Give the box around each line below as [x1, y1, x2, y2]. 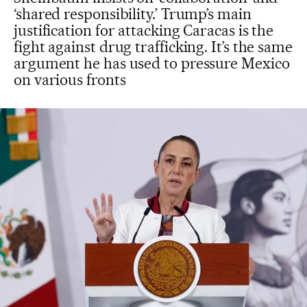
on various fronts [14, 71, 126, 88]
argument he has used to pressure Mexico [14, 54, 290, 72]
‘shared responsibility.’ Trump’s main [14, 5, 251, 23]
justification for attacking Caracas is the [14, 21, 274, 39]
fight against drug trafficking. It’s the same [14, 38, 293, 56]
